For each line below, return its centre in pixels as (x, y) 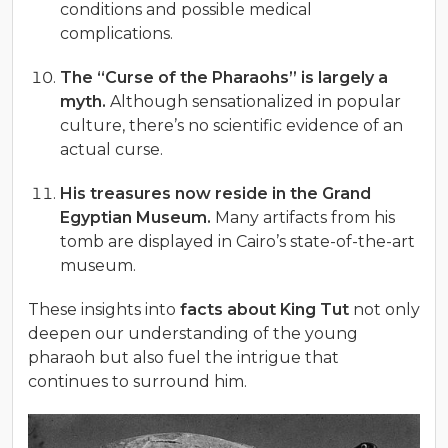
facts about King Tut (264, 309)
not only (384, 309)
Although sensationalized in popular (253, 101)
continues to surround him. (137, 381)
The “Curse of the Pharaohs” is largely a (224, 77)
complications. (118, 33)
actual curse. (113, 149)
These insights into (104, 309)
